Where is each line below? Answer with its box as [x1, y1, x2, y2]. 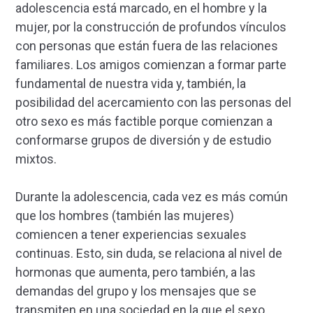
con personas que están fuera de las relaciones [15, 38, 278, 54]
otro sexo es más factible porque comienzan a [15, 114, 272, 129]
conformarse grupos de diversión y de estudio [15, 133, 271, 148]
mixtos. [15, 152, 57, 167]
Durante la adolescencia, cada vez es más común [15, 189, 288, 205]
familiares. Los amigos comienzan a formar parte [15, 57, 286, 73]
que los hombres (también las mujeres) [15, 208, 234, 224]
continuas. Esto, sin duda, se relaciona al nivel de [15, 246, 282, 261]
